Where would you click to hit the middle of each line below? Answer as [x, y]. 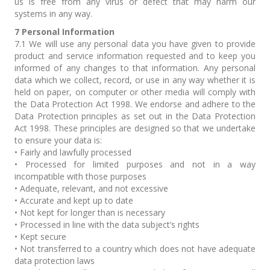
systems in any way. [53, 14]
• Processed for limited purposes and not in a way [135, 164]
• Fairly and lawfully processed [73, 152]
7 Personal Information [64, 32]
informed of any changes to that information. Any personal [135, 68]
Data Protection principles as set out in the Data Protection [135, 116]
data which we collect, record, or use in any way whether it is [135, 80]
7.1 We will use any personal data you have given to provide [135, 44]
